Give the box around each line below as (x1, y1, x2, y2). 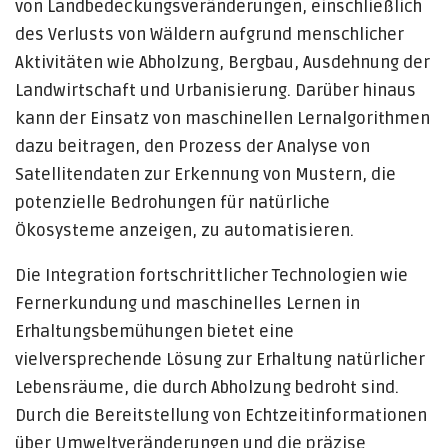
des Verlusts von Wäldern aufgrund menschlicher (15, 24, 404, 45)
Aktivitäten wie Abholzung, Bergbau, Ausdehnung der (15, 52, 430, 73)
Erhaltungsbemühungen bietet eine (15, 321, 294, 342)
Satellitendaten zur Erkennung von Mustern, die (15, 164, 396, 185)
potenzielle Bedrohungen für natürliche (15, 192, 330, 213)
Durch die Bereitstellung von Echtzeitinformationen (15, 405, 427, 426)
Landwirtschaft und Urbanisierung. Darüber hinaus (15, 80, 416, 101)
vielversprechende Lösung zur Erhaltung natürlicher (15, 349, 425, 370)
